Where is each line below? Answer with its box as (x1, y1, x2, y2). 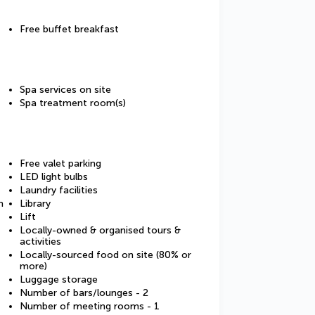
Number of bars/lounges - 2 (20, 287, 148, 299)
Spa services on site (20, 84, 111, 96)
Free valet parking (20, 157, 101, 169)
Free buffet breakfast (20, 23, 119, 35)
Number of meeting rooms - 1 (20, 300, 160, 312)
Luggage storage (20, 274, 98, 285)
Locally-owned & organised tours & (20, 224, 181, 236)
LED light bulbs (20, 171, 88, 183)
